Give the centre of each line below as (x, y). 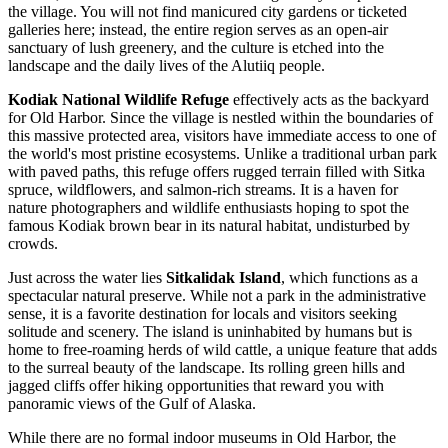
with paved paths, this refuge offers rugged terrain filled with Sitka (216, 172)
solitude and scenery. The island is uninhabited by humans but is (210, 332)
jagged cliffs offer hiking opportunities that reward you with (196, 386)
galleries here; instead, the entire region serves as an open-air (198, 30)
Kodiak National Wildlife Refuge (118, 100)
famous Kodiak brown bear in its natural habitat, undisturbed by (209, 226)
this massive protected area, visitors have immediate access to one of (222, 136)
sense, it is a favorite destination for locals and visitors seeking (202, 314)
